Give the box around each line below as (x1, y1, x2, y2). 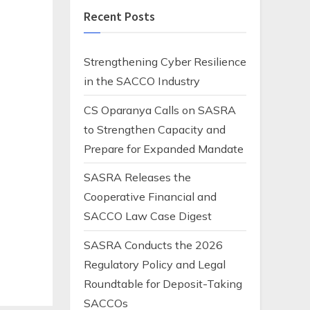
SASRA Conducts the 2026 (84, 238, 223, 253)
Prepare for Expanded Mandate (84, 141, 244, 156)
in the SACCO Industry (84, 73, 200, 88)
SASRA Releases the (84, 170, 191, 185)
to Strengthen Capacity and (84, 122, 226, 136)
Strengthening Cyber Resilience (84, 54, 246, 69)
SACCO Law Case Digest (84, 209, 212, 224)
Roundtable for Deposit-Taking (84, 277, 242, 291)
